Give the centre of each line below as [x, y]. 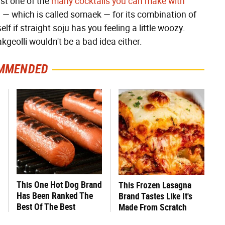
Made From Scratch [153, 207]
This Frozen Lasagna [155, 185]
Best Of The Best [46, 207]
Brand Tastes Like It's [155, 196]
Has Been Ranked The [55, 196]
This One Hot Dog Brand [59, 185]
